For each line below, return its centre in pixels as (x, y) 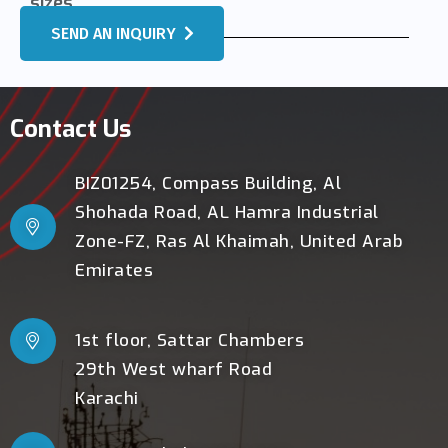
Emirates (114, 270)
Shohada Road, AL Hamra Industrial (227, 212)
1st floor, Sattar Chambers (189, 341)
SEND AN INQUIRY (113, 33)
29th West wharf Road (173, 370)
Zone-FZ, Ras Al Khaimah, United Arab (239, 241)
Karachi (107, 399)
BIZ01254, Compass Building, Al (208, 183)
